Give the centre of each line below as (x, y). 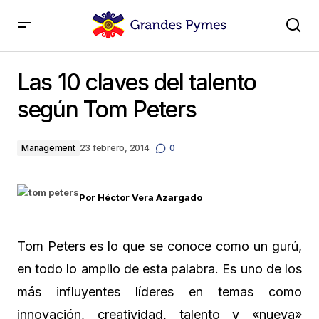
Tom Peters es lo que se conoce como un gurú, (159, 246)
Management (48, 148)
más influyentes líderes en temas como (159, 292)
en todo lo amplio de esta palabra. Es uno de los (159, 269)
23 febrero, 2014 (114, 148)
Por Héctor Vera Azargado (141, 198)
